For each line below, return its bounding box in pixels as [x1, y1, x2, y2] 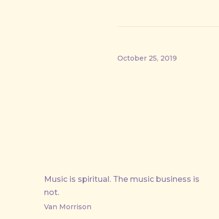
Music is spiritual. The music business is [44, 175, 199, 184]
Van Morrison [44, 202, 91, 211]
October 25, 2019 [117, 53, 177, 63]
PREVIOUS [14, 175, 57, 184]
